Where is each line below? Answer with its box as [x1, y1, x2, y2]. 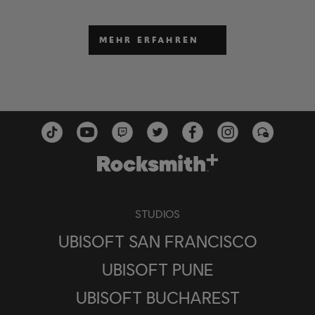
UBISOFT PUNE [102, 258, 213, 279]
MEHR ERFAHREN [98, 34, 200, 47]
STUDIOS [135, 206, 180, 220]
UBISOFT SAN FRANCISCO [58, 230, 257, 251]
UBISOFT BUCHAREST [75, 286, 240, 307]
